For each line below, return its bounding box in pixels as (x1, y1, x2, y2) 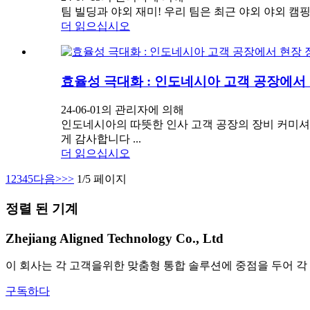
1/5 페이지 (77, 173, 127, 185)
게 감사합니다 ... (61, 133, 141, 145)
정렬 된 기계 (6, 201, 78, 216)
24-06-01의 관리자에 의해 (61, 104, 184, 116)
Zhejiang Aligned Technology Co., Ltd (6, 230, 224, 246)
